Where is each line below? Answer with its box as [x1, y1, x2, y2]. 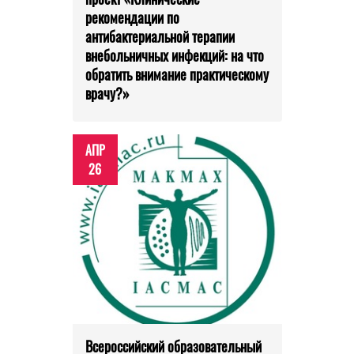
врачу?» [85, 83, 130, 104]
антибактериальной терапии [85, 26, 235, 47]
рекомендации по [85, 7, 179, 28]
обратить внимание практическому [85, 64, 269, 85]
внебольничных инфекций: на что [85, 45, 264, 66]
